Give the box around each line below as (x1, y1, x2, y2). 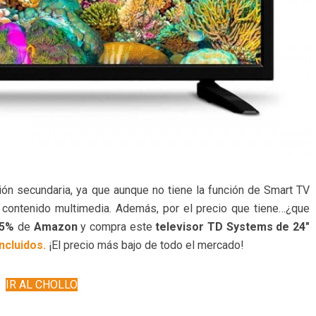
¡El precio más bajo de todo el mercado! (46, 238, 244, 253)
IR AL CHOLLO (6, 278, 78, 292)
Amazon (33, 220, 78, 234)
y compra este (77, 220, 152, 234)
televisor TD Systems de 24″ (152, 220, 310, 234)
